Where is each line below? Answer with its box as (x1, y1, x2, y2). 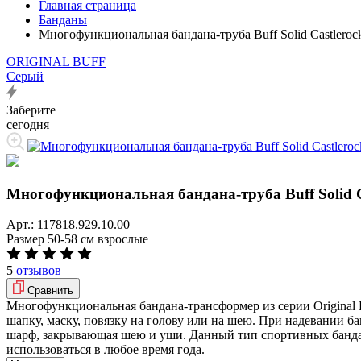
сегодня (6, 118, 49, 131)
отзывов (16, 263, 61, 278)
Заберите (6, 103, 56, 117)
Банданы (39, 13, 87, 27)
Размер (6, 232, 48, 247)
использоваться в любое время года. (6, 342, 205, 357)
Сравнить (27, 284, 73, 297)
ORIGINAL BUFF (6, 55, 106, 68)
